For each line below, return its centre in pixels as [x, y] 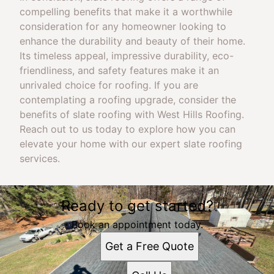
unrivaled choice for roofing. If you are [109, 85]
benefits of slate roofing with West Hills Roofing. [132, 114]
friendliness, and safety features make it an [119, 70]
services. [40, 158]
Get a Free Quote [149, 246]
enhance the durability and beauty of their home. [132, 41]
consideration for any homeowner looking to [123, 26]
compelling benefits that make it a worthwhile [126, 12]
